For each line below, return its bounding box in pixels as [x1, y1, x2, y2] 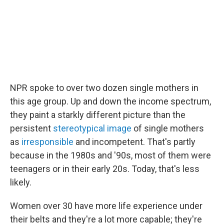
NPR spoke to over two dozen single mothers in [10, 82, 198, 93]
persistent [10, 123, 53, 133]
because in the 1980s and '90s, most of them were [10, 150, 211, 160]
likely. [10, 177, 31, 187]
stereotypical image [53, 123, 131, 133]
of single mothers [131, 123, 204, 133]
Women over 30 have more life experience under [10, 200, 202, 211]
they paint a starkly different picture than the [10, 109, 185, 120]
